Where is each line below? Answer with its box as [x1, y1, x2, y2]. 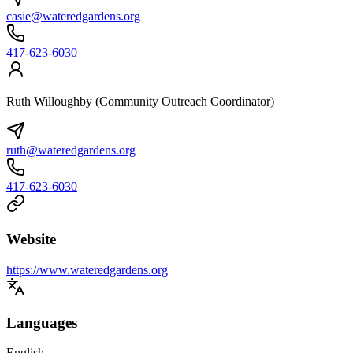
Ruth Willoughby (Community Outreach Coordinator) [6, 95, 274, 109]
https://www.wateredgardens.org [6, 262, 168, 277]
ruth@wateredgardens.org [6, 143, 136, 158]
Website [6, 231, 56, 248]
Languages [6, 314, 77, 331]
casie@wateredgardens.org [6, 9, 140, 24]
